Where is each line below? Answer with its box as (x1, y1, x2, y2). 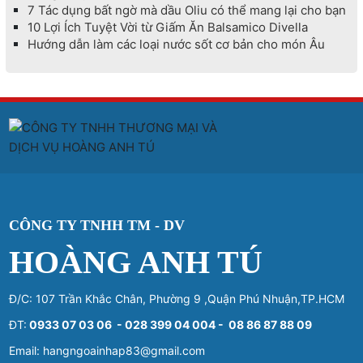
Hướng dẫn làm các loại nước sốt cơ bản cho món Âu (27, 36, 325, 53)
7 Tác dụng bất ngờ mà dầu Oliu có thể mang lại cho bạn (27, 2, 346, 19)
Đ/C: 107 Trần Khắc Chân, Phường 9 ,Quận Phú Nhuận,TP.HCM (9, 292, 345, 306)
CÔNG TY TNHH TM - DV (9, 217, 186, 234)
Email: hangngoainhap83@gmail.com (9, 344, 206, 358)
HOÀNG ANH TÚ (9, 244, 263, 281)
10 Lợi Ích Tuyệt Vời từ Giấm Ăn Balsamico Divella (27, 19, 308, 36)
